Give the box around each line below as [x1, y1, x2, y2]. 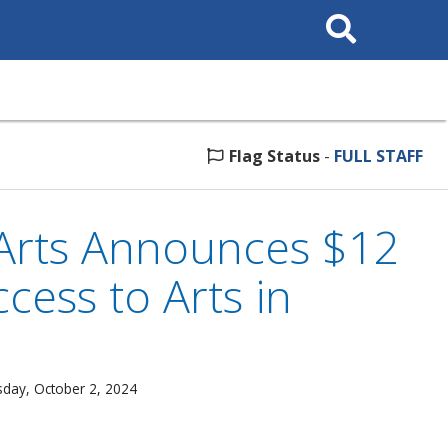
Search [317, 6, 358, 21]
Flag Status [229, 145, 320, 167]
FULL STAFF [334, 145, 423, 167]
